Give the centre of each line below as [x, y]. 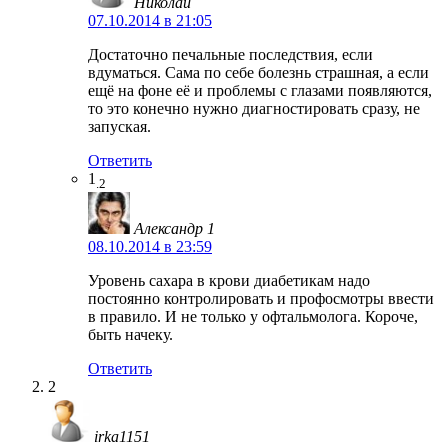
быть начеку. [130, 334]
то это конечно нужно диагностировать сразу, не [254, 108]
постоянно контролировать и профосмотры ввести [261, 298]
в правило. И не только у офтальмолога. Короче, [253, 316]
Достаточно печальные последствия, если [230, 54]
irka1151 [122, 437]
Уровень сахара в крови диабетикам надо [229, 280]
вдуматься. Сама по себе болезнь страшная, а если [258, 72]
